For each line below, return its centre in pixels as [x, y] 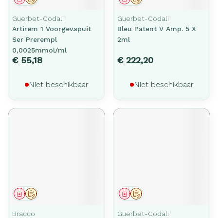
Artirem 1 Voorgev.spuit [52, 29]
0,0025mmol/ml [39, 50]
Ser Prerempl [35, 39]
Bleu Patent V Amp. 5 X [157, 29]
